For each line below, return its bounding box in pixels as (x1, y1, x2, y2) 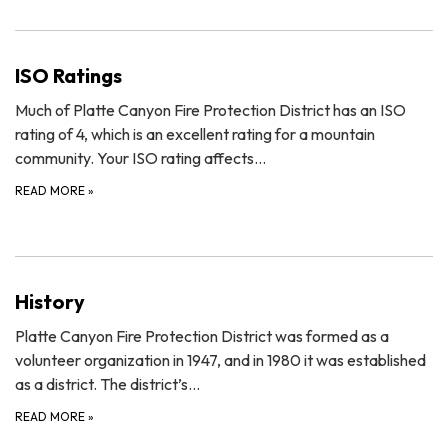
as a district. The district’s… (15, 373, 200, 394)
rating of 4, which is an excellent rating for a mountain (15, 123, 375, 144)
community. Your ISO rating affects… (15, 147, 266, 168)
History (15, 288, 85, 314)
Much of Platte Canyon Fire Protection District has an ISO (15, 99, 406, 120)
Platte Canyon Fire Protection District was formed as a (15, 325, 389, 346)
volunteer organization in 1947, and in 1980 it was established (15, 349, 426, 370)
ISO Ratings (15, 62, 126, 88)
